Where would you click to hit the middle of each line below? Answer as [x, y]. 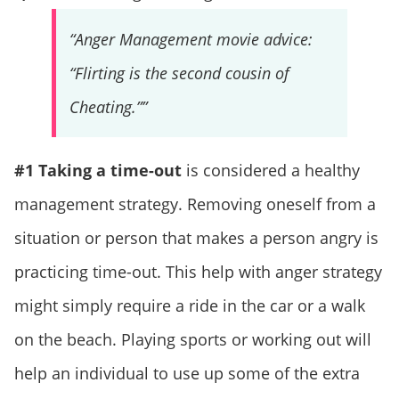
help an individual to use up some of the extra [187, 374]
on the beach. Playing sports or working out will [193, 340]
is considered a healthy [271, 171]
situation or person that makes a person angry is [196, 238]
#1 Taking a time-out [98, 171]
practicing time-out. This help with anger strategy [198, 272]
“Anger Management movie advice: [191, 40]
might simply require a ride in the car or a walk [190, 306]
